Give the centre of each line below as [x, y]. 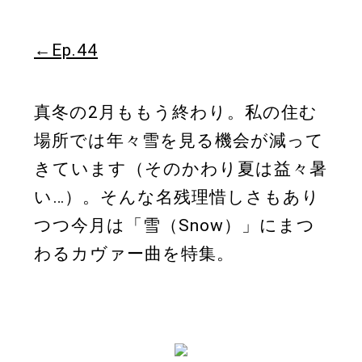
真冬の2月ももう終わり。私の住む [176, 113]
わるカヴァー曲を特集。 [134, 254]
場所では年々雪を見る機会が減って [179, 141]
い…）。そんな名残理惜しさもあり [177, 198]
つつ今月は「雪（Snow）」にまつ [175, 226]
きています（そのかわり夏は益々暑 [181, 169]
